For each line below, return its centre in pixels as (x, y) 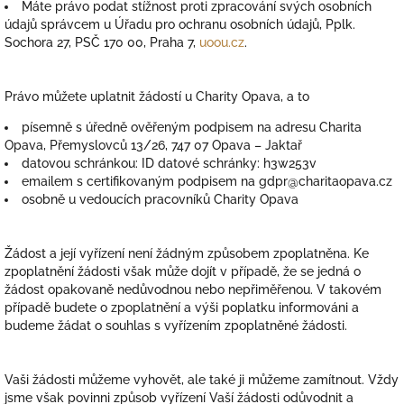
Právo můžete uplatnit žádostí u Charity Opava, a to (157, 96)
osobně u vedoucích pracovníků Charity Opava (160, 199)
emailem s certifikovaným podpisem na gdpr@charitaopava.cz (207, 181)
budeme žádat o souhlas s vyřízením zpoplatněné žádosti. (176, 326)
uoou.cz (222, 42)
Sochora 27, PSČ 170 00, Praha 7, (102, 42)
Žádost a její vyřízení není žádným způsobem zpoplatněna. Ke (187, 253)
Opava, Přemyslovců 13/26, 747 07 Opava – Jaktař (153, 145)
